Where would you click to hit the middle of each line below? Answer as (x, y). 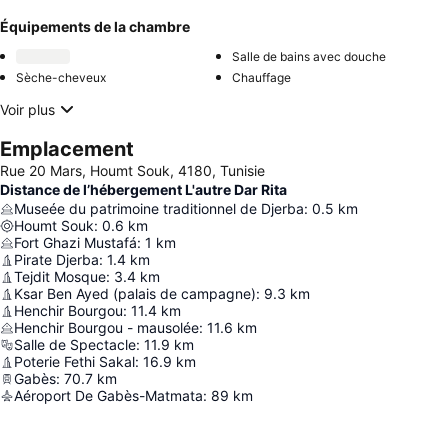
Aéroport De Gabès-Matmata (108, 395)
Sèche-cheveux (61, 77)
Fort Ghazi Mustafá (75, 242)
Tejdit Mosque (60, 276)
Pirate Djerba (56, 259)
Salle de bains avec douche (309, 56)
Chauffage (261, 77)
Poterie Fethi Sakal (74, 361)
